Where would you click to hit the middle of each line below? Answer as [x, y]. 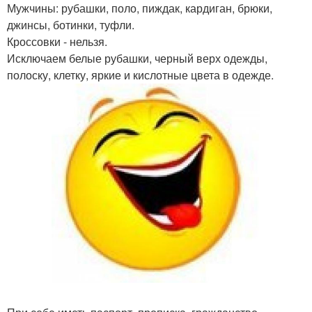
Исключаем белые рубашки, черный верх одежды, [137, 58]
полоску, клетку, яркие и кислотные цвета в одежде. [140, 75]
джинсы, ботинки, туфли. [71, 25]
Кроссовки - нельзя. [57, 41]
